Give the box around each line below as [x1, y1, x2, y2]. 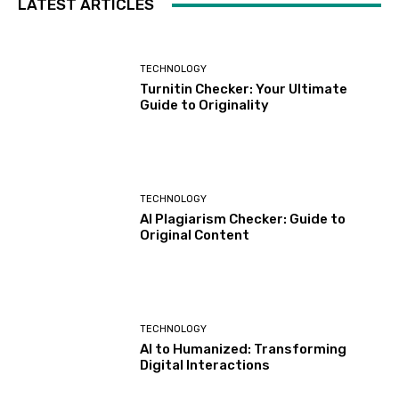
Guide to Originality [140, 96, 270, 113]
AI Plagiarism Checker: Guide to [140, 211, 346, 228]
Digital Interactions [140, 357, 271, 374]
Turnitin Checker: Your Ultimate [140, 80, 348, 97]
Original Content [140, 227, 250, 244]
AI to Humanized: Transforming [140, 341, 347, 358]
